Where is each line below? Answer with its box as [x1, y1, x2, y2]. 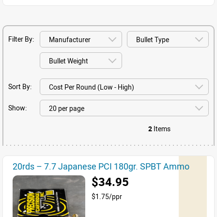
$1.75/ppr [92, 192, 122, 201]
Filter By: [8, 34, 34, 44]
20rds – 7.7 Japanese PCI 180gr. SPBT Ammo [13, 160, 189, 172]
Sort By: [8, 82, 31, 91]
